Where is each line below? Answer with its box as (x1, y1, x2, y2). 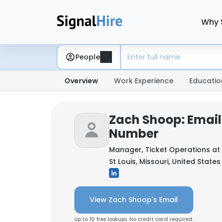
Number (109, 125, 159, 142)
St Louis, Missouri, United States (109, 157, 221, 166)
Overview (64, 76, 98, 86)
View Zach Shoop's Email (90, 195, 178, 205)
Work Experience (114, 76, 173, 86)
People (75, 52, 100, 62)
